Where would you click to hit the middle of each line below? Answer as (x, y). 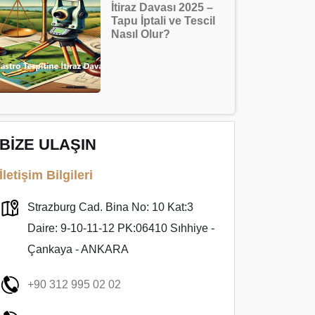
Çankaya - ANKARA (78, 249)
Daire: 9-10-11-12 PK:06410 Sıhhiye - (121, 228)
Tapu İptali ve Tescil (163, 21)
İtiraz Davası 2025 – (162, 7)
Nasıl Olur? (141, 34)
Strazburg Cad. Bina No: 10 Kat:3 (110, 207)
